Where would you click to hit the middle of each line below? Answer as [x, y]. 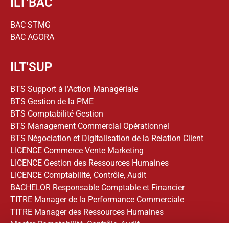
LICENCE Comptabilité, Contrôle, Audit [78, 175]
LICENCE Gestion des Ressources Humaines [89, 163]
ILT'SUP [31, 67]
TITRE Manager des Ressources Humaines [87, 212]
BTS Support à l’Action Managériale [74, 89]
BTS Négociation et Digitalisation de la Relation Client [107, 139]
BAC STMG [30, 25]
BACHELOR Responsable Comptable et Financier [97, 188]
